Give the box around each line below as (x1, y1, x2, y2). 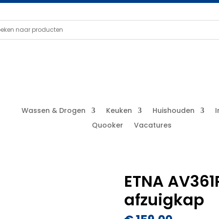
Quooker (91, 120, 123, 130)
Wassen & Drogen (22, 106, 86, 115)
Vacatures (133, 120, 172, 130)
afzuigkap (124, 188, 204, 211)
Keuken (106, 106, 132, 115)
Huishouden (153, 106, 195, 115)
